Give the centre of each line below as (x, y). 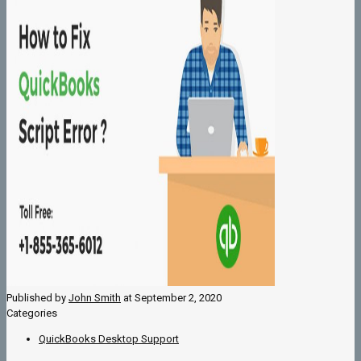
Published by (37, 298)
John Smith (95, 298)
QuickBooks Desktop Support (109, 339)
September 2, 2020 (178, 298)
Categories (32, 313)
